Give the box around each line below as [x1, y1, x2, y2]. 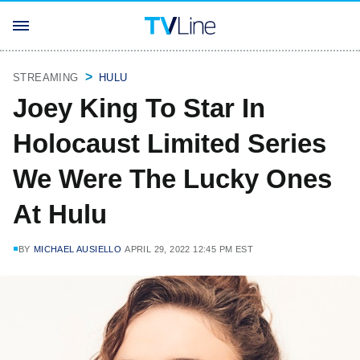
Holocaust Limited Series [13, 129, 326, 158]
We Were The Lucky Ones [13, 164, 332, 194]
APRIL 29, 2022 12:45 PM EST [125, 244, 254, 254]
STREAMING [13, 72, 79, 84]
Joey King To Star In [13, 93, 265, 123]
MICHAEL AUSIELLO [33, 244, 122, 254]
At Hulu [13, 199, 107, 229]
